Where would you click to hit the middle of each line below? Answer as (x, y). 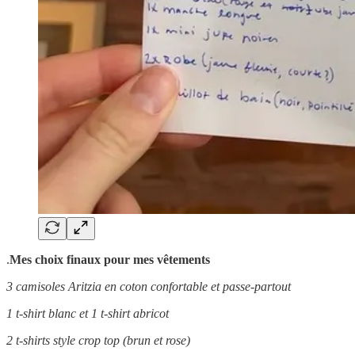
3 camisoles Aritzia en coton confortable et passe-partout (149, 286)
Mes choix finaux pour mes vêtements (110, 259)
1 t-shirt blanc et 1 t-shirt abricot (88, 313)
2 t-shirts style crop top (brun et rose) (98, 340)
